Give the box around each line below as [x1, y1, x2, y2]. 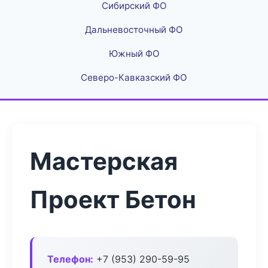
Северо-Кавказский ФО [81, 72, 187, 83]
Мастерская [30, 147, 178, 176]
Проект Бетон [30, 185, 196, 214]
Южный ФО [108, 48, 160, 59]
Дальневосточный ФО [85, 24, 183, 35]
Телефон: [47, 253, 93, 265]
